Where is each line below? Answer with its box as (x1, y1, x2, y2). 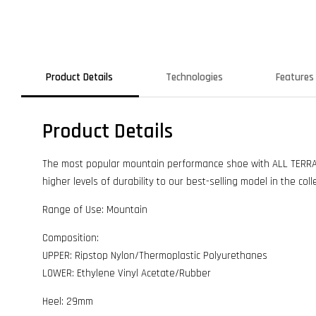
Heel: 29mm (42, 295, 96, 309)
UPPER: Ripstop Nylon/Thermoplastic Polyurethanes (42, 249, 267, 263)
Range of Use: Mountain (42, 203, 147, 217)
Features (276, 71, 314, 85)
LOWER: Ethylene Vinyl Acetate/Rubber (42, 267, 214, 281)
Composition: (42, 231, 99, 245)
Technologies (166, 71, 223, 85)
